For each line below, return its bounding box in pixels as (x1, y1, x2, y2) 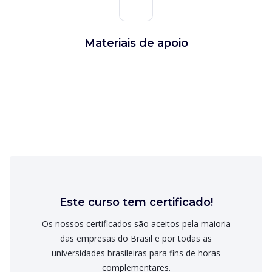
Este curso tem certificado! (59, 195, 213, 209)
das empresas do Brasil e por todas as (60, 233, 212, 244)
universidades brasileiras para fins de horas (52, 247, 220, 259)
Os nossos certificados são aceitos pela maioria (41, 218, 231, 229)
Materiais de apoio (84, 36, 188, 50)
